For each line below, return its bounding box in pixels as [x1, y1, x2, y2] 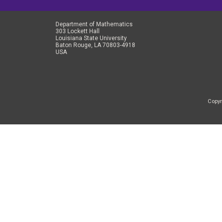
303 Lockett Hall [55, 28, 100, 35]
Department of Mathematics [55, 21, 133, 28]
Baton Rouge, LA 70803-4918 [55, 42, 135, 49]
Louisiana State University [55, 35, 127, 42]
